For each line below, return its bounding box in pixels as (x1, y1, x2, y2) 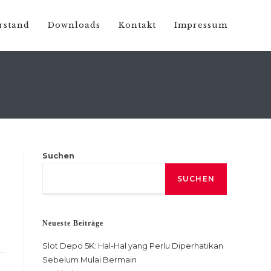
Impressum (174, 20, 227, 30)
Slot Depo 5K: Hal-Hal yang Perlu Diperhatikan (42, 241, 223, 250)
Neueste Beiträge (42, 219, 103, 227)
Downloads (48, 20, 100, 30)
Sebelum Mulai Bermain (42, 255, 137, 264)
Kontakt (119, 20, 156, 30)
